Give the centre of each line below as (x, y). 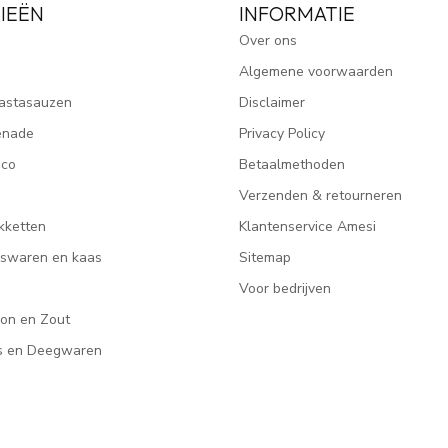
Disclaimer (272, 102)
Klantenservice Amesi (307, 226)
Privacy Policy (282, 133)
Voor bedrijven (285, 288)
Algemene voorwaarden (316, 71)
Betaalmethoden (292, 164)
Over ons (268, 40)
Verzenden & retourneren (320, 195)
